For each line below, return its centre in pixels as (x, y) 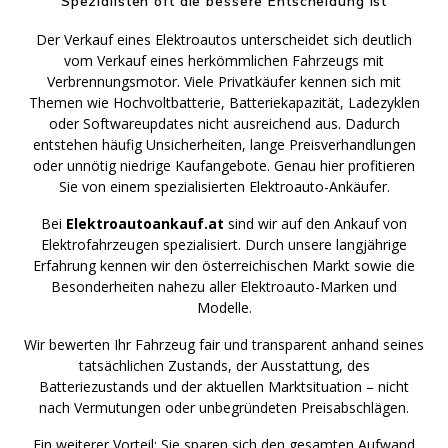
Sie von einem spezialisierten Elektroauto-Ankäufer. (224, 186)
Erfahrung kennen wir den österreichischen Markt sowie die (224, 265)
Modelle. (224, 307)
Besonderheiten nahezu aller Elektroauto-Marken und (224, 286)
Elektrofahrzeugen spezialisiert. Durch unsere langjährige (224, 244)
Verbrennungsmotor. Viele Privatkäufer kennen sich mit (224, 81)
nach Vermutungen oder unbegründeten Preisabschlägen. (224, 407)
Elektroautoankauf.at (145, 223)
